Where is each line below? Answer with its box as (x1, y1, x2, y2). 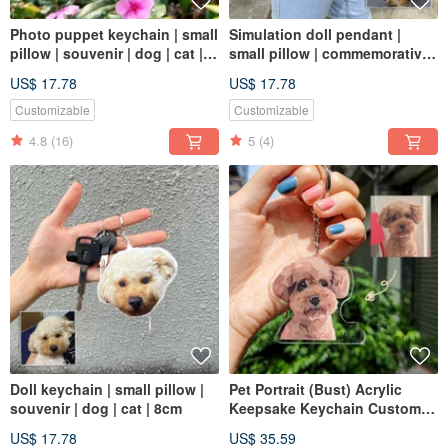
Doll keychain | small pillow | (10, 378, 204, 399)
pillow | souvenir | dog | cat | (10, 42, 203, 63)
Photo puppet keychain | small (10, 23, 218, 44)
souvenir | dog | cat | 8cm (10, 397, 182, 418)
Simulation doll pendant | (229, 23, 401, 44)
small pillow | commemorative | (229, 42, 438, 63)
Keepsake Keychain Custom (229, 397, 421, 418)
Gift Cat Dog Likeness (229, 416, 379, 437)
